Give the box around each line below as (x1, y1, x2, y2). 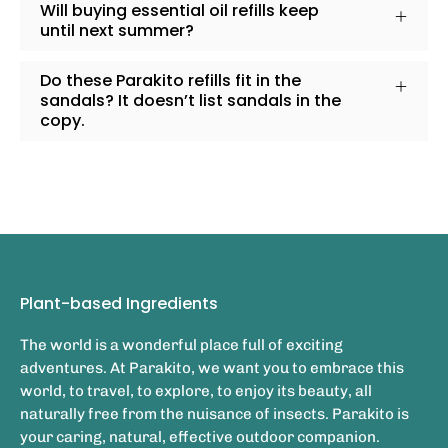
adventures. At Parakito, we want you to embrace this (20, 359, 404, 378)
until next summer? (40, 19, 194, 43)
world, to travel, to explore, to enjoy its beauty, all (20, 382, 372, 401)
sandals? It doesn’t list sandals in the (40, 89, 341, 113)
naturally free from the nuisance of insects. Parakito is (20, 405, 409, 424)
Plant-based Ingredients (20, 292, 218, 316)
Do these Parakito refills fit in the (40, 69, 301, 93)
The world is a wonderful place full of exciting (20, 336, 343, 355)
